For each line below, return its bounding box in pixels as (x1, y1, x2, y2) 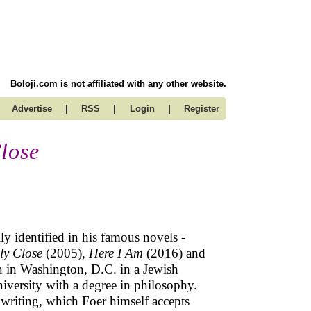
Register (184, 103, 219, 114)
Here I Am (89, 246, 143, 260)
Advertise (11, 103, 52, 114)
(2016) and (143, 246, 205, 260)
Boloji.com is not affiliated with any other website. (10, 78, 226, 89)
